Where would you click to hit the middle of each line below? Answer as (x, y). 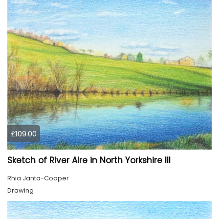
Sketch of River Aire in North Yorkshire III (89, 161)
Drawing (21, 191)
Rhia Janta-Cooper (38, 178)
